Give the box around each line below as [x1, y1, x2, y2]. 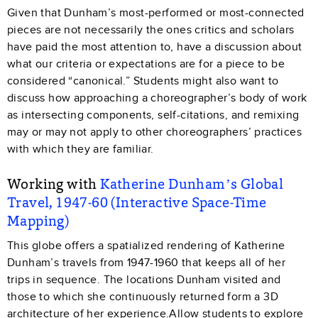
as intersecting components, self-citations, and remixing [7, 107, 300, 122]
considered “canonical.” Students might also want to [7, 73, 279, 88]
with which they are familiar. [7, 141, 157, 156]
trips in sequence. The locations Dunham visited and [7, 272, 281, 287]
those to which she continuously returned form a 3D [7, 289, 278, 304]
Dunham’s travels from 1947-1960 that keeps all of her [7, 255, 286, 270]
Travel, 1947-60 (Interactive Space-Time [7, 192, 267, 212]
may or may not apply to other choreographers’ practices [7, 124, 302, 139]
